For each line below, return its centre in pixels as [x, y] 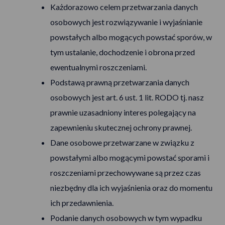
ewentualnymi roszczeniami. [98, 67]
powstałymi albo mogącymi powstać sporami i [130, 157]
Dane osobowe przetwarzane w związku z [122, 142]
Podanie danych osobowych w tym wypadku [126, 218]
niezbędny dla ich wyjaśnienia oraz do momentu [131, 188]
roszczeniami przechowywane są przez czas [126, 173]
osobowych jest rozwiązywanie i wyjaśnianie [126, 22]
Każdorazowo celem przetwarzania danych [124, 7]
